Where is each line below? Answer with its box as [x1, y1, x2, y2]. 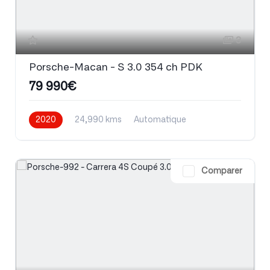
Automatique [134, 116, 186, 125]
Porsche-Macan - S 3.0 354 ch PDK [29, 62, 202, 73]
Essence [29, 133, 62, 142]
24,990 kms [75, 116, 122, 125]
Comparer [201, 167, 242, 176]
